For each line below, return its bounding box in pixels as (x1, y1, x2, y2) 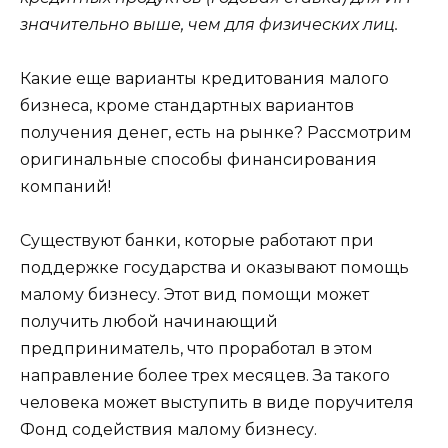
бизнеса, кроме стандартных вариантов (20, 96, 354, 116)
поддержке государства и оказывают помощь (20, 258, 409, 278)
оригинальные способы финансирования (20, 150, 377, 170)
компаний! (20, 177, 111, 197)
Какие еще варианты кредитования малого (20, 69, 389, 89)
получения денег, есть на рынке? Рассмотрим (20, 123, 412, 143)
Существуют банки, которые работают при (20, 231, 374, 251)
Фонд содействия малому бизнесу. (20, 420, 317, 440)
